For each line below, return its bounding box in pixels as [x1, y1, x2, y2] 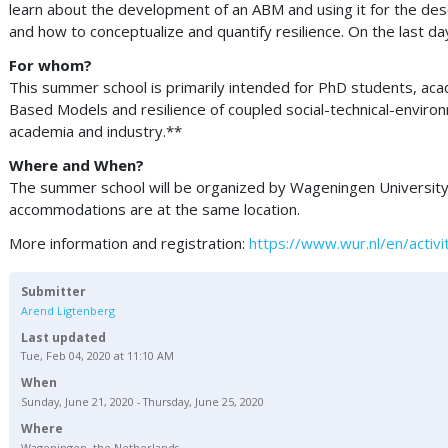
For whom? [9, 55, 92, 76]
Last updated [21, 328, 106, 346]
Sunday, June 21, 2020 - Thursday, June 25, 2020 [21, 393, 264, 409]
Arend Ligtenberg [21, 302, 115, 318]
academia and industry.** [9, 121, 182, 142]
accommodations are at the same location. [9, 199, 300, 220]
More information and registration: [9, 233, 249, 254]
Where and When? [9, 155, 144, 176]
